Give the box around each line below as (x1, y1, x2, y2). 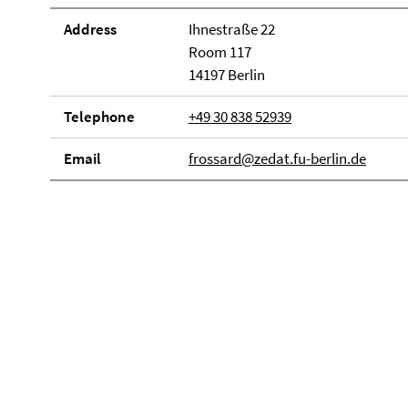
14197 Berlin (188, 65, 265, 85)
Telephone (64, 107, 135, 127)
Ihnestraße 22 (188, 19, 275, 39)
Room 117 (188, 42, 251, 62)
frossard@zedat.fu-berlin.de (188, 148, 366, 168)
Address (64, 19, 117, 39)
